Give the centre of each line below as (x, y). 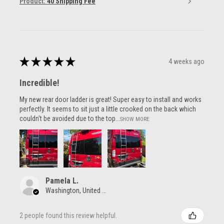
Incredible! (39, 83)
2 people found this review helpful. (68, 215)
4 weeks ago (186, 61)
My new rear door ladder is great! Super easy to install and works (110, 100)
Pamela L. (62, 181)
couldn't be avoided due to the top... (70, 119)
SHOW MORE (135, 119)
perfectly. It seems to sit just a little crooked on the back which (108, 109)
